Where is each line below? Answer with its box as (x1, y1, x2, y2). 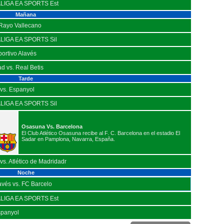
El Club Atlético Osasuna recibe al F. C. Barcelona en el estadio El (21, 129, 180, 136)
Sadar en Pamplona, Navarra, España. (21, 135, 115, 142)
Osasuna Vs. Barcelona (21, 123, 82, 129)
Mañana (15, 11, 36, 17)
